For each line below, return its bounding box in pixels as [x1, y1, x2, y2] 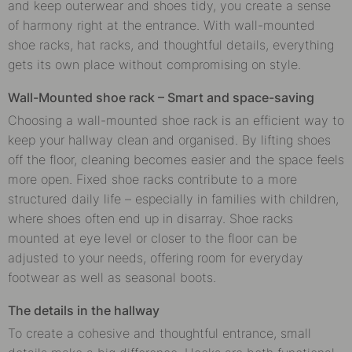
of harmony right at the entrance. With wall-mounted [8, 16, 315, 33]
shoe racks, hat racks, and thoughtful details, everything [8, 36, 334, 53]
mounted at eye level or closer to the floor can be [8, 229, 297, 246]
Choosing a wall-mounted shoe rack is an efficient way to [8, 112, 344, 128]
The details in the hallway [8, 302, 159, 318]
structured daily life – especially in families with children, [8, 190, 339, 207]
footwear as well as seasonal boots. [8, 269, 216, 285]
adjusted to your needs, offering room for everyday [8, 249, 303, 266]
